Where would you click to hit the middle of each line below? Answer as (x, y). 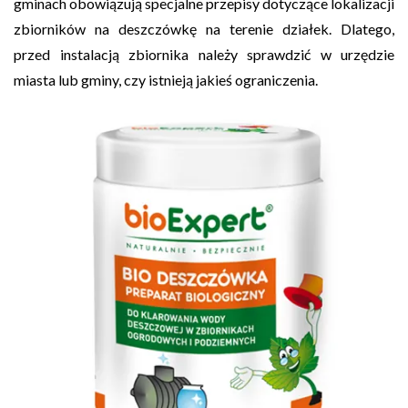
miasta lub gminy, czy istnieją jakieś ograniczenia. (166, 79)
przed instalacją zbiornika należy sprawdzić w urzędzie (204, 54)
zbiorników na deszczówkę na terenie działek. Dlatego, (204, 28)
